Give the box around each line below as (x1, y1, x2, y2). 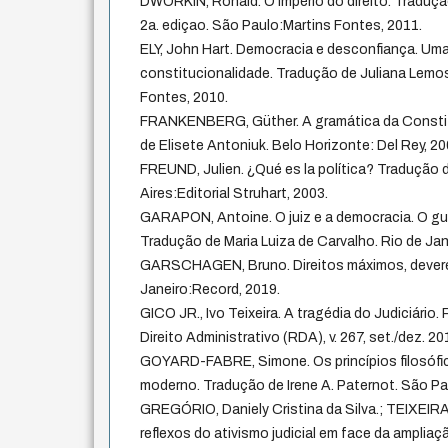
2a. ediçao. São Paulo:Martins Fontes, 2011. (140, 18, 423, 34)
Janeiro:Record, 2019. (140, 282, 281, 298)
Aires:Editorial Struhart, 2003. (140, 186, 329, 202)
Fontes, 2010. (140, 90, 229, 106)
